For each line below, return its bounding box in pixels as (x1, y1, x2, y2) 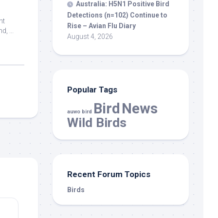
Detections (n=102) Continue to (67, 11, 167, 19)
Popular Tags (67, 84, 117, 94)
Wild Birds (67, 114, 127, 130)
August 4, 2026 (67, 32, 113, 40)
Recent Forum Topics (67, 169, 150, 179)
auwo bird (67, 108, 92, 115)
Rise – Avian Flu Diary (67, 21, 136, 30)
